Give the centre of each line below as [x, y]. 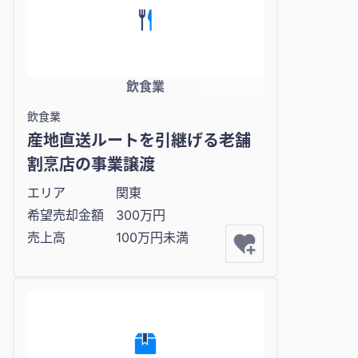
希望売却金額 [66, 215]
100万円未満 [152, 237]
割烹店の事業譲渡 [91, 164]
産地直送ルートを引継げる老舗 [139, 140]
